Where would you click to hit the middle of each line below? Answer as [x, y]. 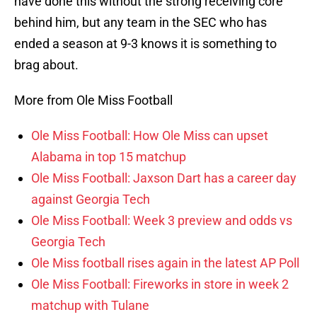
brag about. [46, 65]
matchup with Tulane [90, 306]
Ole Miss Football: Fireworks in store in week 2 [160, 284]
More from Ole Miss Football [93, 100]
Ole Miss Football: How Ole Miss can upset [150, 136]
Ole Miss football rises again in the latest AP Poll [165, 263]
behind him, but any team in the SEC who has [140, 23]
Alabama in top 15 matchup [109, 157]
